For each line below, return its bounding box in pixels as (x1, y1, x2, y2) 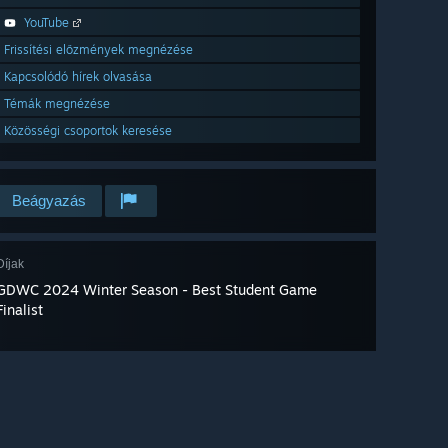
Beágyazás (12, 192, 86, 210)
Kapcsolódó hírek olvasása (4, 69, 152, 85)
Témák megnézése (4, 96, 110, 112)
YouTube (24, 15, 69, 31)
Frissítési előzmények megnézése (4, 42, 193, 58)
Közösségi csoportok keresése (4, 123, 172, 139)
